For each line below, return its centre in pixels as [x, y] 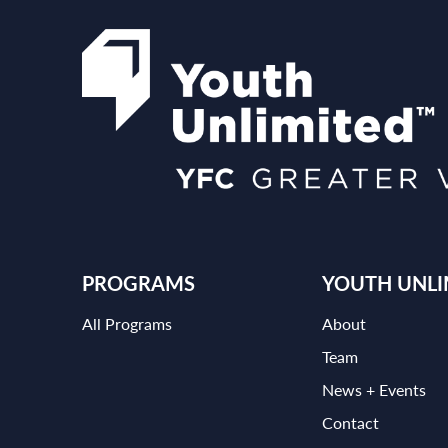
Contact [350, 422]
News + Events [374, 389]
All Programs [127, 323]
